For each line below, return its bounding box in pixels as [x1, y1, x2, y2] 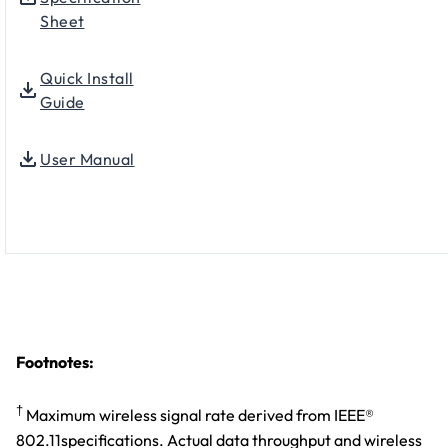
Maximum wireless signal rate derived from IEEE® [23, 405, 374, 426]
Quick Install [40, 68, 134, 89]
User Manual [40, 149, 135, 170]
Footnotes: [16, 352, 94, 373]
